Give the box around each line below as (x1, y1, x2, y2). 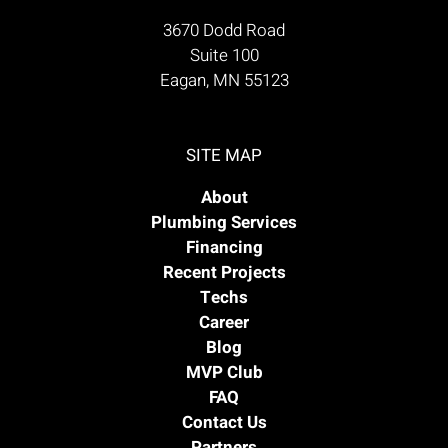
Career (199, 309, 249, 335)
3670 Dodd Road (163, 17, 285, 43)
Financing (185, 234, 263, 260)
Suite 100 (189, 42, 259, 68)
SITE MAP (186, 142, 262, 168)
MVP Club (185, 359, 263, 385)
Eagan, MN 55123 (159, 67, 289, 93)
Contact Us (181, 409, 267, 435)
